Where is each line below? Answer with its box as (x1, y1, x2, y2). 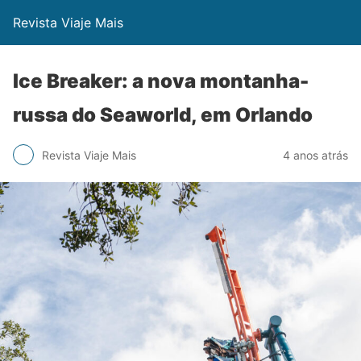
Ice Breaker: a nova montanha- (13, 69, 309, 93)
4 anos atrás (283, 147, 348, 162)
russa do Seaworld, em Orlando (13, 103, 313, 127)
